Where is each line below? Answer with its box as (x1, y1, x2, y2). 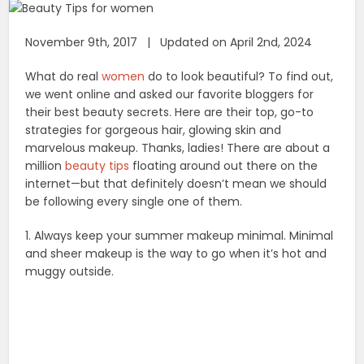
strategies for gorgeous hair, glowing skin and (25, 122, 282, 139)
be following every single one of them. (25, 193, 243, 210)
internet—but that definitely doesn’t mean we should (25, 175, 327, 193)
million (25, 158, 66, 175)
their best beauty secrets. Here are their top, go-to (25, 104, 314, 121)
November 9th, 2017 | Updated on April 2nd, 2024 (25, 34, 313, 51)
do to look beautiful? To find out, (145, 68, 334, 85)
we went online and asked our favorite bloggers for (25, 86, 314, 103)
